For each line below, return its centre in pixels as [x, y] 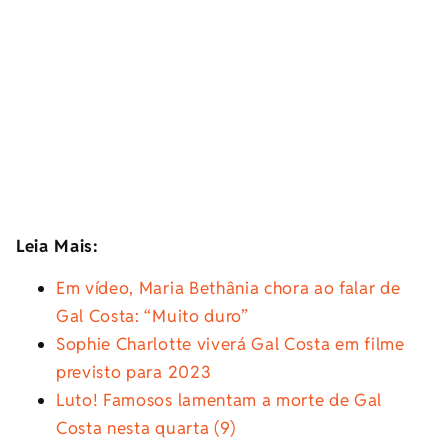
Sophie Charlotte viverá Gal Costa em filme [230, 344]
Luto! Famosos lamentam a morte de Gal [219, 400]
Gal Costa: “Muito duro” [152, 316]
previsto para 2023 [134, 372]
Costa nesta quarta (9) [146, 428]
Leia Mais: [57, 246]
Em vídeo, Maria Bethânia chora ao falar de [228, 288]
